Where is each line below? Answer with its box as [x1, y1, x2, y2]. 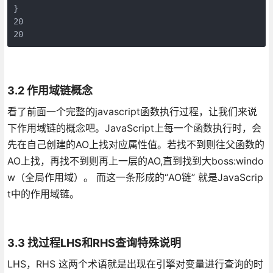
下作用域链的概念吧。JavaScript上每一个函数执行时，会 [7, 121, 261, 134]
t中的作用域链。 [7, 187, 79, 200]
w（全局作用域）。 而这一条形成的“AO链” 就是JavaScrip [7, 171, 263, 183]
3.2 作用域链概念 [7, 83, 93, 97]
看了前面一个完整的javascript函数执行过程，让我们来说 [7, 105, 257, 118]
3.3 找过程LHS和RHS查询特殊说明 [7, 236, 181, 249]
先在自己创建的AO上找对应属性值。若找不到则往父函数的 [7, 138, 264, 151]
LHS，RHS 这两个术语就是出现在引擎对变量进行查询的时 [7, 257, 263, 270]
